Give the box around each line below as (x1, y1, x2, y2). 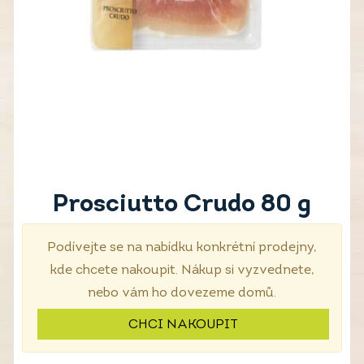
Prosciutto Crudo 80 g (53, 193, 311, 218)
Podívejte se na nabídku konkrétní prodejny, (47, 241, 317, 254)
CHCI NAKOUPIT (128, 318, 238, 331)
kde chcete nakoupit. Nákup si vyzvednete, (50, 264, 314, 277)
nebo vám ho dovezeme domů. (88, 287, 276, 300)
